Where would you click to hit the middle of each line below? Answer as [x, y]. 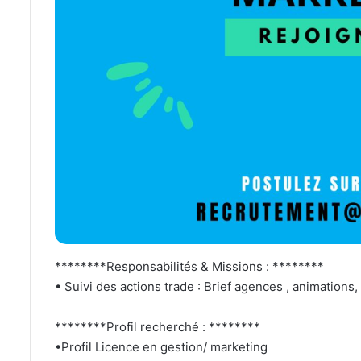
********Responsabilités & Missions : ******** [189, 266]
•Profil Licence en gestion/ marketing [161, 346]
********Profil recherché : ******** [158, 326]
